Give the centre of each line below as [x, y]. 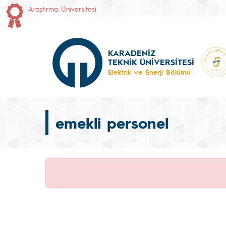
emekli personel [112, 123]
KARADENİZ [132, 53]
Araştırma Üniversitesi [62, 9]
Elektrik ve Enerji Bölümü [149, 72]
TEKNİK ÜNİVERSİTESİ [151, 62]
